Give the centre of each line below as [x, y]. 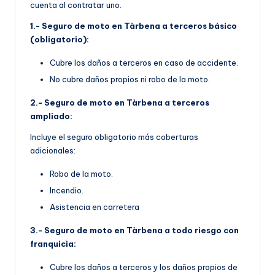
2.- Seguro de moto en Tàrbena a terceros [120, 103]
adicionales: [53, 151]
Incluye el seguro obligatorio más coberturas [114, 137]
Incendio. [67, 191]
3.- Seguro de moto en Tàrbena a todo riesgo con [134, 230]
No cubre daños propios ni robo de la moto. [130, 79]
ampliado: [51, 116]
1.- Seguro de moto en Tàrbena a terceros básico [134, 26]
